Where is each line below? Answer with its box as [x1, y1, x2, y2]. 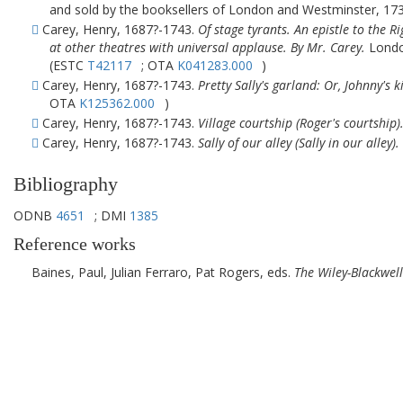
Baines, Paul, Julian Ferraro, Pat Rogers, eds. [31, 264, 294, 281]
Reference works [13, 235, 136, 254]
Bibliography [13, 173, 118, 195]
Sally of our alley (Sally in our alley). [198, 134, 399, 151]
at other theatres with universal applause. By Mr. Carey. [49, 39, 365, 56]
